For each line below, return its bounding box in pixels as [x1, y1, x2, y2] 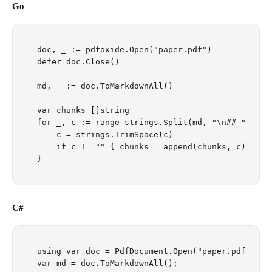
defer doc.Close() [37, 57, 120, 66]
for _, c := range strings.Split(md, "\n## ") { [37, 118, 260, 127]
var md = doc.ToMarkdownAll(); [37, 259, 178, 268]
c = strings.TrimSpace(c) [37, 130, 173, 139]
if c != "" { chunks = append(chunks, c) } [37, 142, 256, 151]
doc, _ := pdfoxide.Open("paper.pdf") [37, 45, 212, 54]
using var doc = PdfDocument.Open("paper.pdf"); [37, 246, 260, 256]
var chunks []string [37, 106, 129, 115]
